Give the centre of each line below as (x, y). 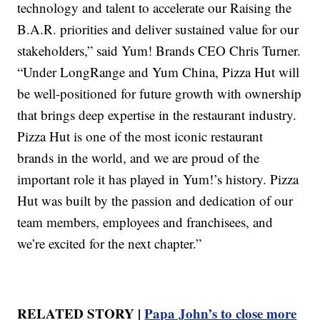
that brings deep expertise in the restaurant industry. (157, 114)
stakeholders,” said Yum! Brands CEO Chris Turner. (159, 50)
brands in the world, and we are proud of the (139, 157)
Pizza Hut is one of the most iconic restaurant (140, 136)
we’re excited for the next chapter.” (110, 243)
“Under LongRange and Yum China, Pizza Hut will (159, 71)
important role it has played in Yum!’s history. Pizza (158, 179)
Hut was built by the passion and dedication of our (155, 200)
